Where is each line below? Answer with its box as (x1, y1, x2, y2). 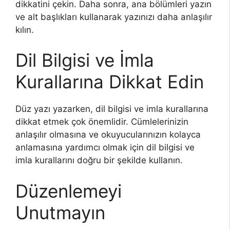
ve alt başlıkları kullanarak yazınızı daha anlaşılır (15, 11, 212, 22)
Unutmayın (15, 201, 105, 223)
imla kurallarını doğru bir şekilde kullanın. (15, 155, 183, 165)
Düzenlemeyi (15, 180, 122, 202)
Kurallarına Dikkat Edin (15, 71, 204, 92)
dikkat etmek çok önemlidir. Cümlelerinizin (15, 117, 188, 127)
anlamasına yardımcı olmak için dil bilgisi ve (15, 142, 195, 152)
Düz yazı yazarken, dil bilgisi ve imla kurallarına (15, 104, 208, 114)
